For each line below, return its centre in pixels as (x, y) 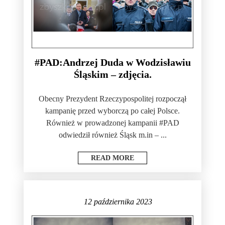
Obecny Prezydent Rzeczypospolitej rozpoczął (113, 99)
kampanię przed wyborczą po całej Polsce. (113, 111)
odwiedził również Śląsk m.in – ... (113, 135)
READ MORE (113, 158)
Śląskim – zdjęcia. (113, 75)
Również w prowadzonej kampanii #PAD (113, 123)
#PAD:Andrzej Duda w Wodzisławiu (113, 63)
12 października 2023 (118, 202)
